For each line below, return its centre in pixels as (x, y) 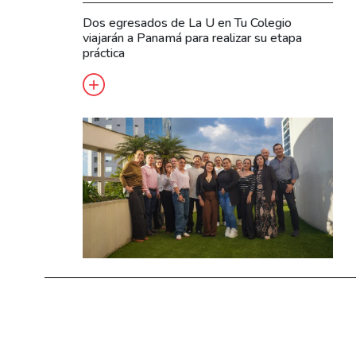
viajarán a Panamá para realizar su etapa (192, 38)
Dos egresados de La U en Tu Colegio (187, 23)
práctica (104, 53)
